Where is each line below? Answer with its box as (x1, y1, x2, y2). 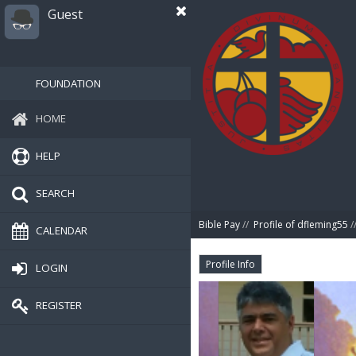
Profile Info (206, 257, 255, 271)
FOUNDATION (36, 76, 101, 91)
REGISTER (36, 297, 82, 312)
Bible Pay (199, 218, 240, 231)
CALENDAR (36, 222, 87, 238)
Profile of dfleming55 (253, 218, 348, 231)
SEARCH (36, 185, 75, 200)
